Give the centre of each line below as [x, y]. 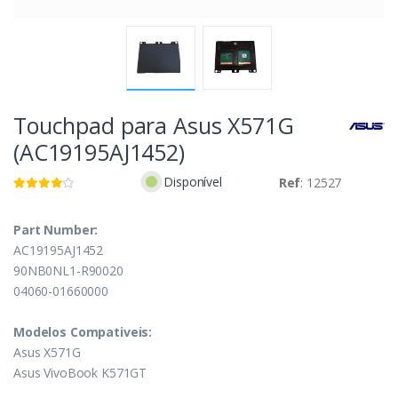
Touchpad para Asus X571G [154, 125]
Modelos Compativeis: [83, 331]
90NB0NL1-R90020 [68, 270]
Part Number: [56, 229]
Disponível [193, 181]
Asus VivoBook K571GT [80, 372]
